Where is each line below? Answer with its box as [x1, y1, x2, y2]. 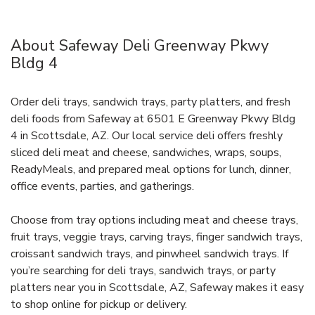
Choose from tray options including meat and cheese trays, [11, 212, 298, 229]
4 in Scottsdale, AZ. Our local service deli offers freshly [11, 128, 283, 144]
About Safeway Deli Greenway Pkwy [11, 35, 269, 57]
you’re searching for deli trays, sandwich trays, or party [11, 263, 276, 279]
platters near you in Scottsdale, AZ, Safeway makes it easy [11, 280, 304, 296]
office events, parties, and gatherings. [11, 179, 194, 195]
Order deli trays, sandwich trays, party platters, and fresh [11, 94, 290, 110]
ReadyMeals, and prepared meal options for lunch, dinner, [11, 162, 291, 178]
